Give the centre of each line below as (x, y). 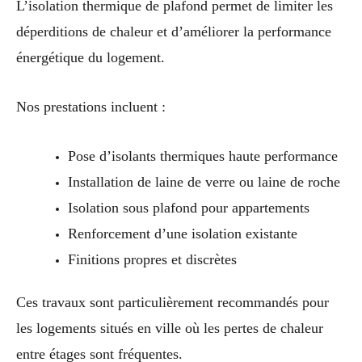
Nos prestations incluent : (91, 106)
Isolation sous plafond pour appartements (188, 207)
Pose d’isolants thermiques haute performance (202, 156)
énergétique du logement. (90, 57)
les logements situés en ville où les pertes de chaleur (170, 328)
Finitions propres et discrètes (152, 259)
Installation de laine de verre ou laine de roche (204, 181)
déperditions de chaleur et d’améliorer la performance (174, 31)
